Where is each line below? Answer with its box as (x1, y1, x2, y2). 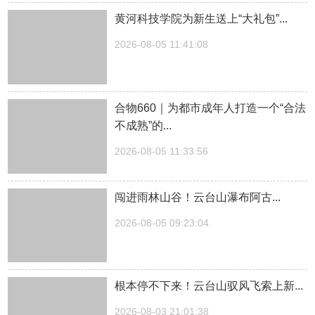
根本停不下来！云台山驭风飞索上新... (115, 280, 304, 292)
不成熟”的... (115, 119, 172, 131)
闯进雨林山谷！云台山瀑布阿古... (115, 191, 281, 203)
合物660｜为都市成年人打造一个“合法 (115, 101, 307, 114)
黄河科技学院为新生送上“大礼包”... (115, 13, 288, 25)
